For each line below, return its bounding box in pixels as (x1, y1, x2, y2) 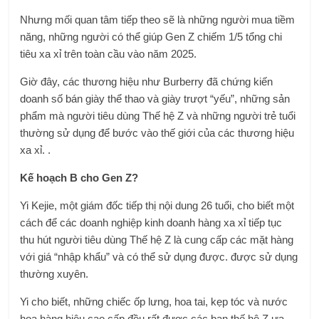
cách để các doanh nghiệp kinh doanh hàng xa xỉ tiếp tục (20, 216, 283, 229)
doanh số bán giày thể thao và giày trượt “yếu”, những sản (20, 93, 291, 105)
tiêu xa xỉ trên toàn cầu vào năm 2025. (20, 48, 197, 60)
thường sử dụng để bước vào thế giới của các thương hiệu (20, 127, 295, 139)
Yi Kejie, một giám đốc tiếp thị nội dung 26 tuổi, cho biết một (20, 199, 295, 211)
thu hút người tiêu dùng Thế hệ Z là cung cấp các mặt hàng (20, 234, 294, 246)
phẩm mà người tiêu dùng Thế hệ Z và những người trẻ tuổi (20, 110, 296, 122)
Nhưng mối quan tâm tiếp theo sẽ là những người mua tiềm (20, 14, 296, 26)
